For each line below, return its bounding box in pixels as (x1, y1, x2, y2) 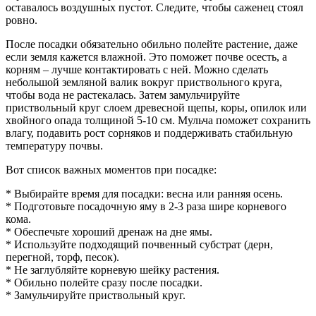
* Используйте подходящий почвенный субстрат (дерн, (6, 238, 273, 251)
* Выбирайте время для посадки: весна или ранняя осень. (6, 188, 283, 200)
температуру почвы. (6, 140, 103, 152)
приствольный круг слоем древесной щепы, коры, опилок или (6, 102, 307, 114)
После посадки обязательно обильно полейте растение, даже (6, 38, 298, 51)
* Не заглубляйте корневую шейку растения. (6, 264, 219, 276)
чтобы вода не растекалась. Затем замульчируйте (6, 89, 240, 102)
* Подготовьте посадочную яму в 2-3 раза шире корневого (6, 200, 286, 213)
